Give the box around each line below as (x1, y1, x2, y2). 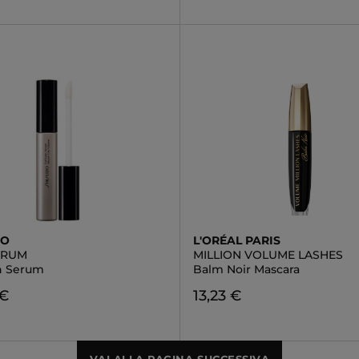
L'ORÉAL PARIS (192, 233, 280, 248)
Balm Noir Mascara (192, 262, 300, 276)
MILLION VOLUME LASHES (192, 248, 343, 262)
